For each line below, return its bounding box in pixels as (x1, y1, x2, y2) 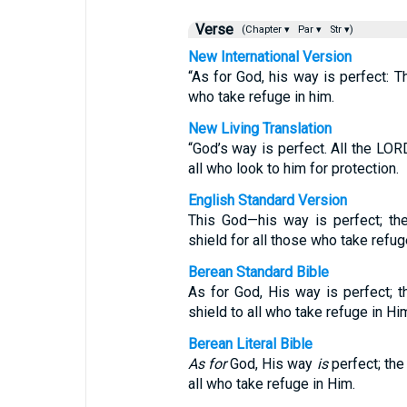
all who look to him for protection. (187, 160, 399, 177)
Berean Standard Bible (187, 263, 329, 281)
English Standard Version (187, 192, 347, 209)
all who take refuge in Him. (187, 375, 355, 392)
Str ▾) (326, 24, 353, 35)
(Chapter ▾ (235, 24, 293, 35)
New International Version (187, 48, 352, 65)
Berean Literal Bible (187, 335, 313, 352)
